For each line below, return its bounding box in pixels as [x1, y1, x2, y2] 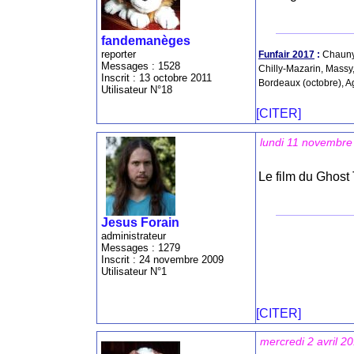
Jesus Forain [101, 215, 179, 229]
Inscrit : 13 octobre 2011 [101, 72, 212, 85]
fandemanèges [101, 34, 190, 48]
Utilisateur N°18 [101, 84, 172, 96]
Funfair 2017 [258, 49, 314, 61]
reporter [101, 48, 136, 61]
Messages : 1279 [101, 241, 180, 254]
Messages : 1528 [101, 60, 180, 73]
